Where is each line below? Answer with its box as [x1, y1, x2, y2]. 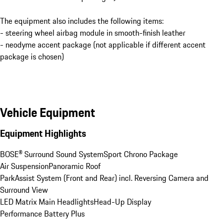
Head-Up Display [94, 195, 151, 208]
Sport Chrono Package [104, 148, 178, 160]
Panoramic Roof [49, 160, 101, 172]
